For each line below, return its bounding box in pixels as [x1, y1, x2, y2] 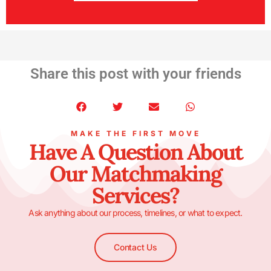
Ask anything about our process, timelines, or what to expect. [28, 207, 243, 218]
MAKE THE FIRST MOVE [70, 129, 201, 139]
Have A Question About [28, 138, 243, 166]
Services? [92, 181, 179, 210]
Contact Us [114, 241, 157, 252]
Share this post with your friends [30, 65, 241, 83]
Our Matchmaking [50, 160, 221, 188]
